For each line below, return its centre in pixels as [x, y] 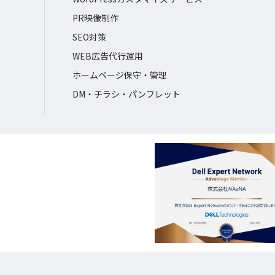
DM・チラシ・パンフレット [126, 94]
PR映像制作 [95, 17]
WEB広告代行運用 [108, 56]
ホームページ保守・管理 [120, 75]
